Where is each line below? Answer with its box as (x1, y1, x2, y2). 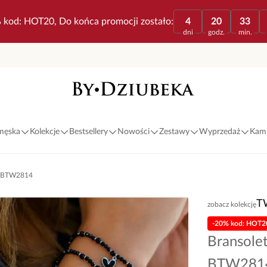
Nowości (117, 128, 150, 136)
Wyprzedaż (198, 128, 240, 136)
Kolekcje (29, 128, 60, 136)
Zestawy (159, 128, 190, 136)
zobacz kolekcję (207, 200, 256, 208)
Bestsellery (69, 128, 108, 136)
